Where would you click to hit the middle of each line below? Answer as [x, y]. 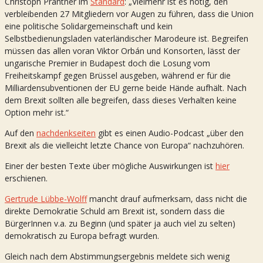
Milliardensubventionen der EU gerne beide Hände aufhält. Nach [126, 88]
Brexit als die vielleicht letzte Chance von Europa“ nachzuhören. [124, 146]
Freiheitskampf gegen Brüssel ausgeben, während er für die [118, 76]
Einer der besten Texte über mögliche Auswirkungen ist [110, 166]
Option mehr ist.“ [37, 113]
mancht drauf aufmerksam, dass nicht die [167, 199]
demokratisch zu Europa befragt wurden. [82, 236]
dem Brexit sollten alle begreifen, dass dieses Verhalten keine [121, 100]
